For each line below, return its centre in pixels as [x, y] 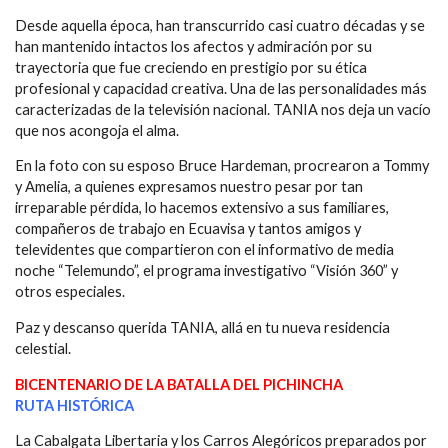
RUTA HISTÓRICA [74, 405]
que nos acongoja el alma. [97, 130]
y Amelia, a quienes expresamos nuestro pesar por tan [189, 187]
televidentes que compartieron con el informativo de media [204, 250]
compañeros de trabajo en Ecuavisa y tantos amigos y [188, 229]
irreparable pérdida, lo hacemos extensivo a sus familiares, [202, 208]
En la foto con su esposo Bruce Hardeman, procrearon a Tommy [222, 166]
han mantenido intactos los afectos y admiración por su [193, 46]
